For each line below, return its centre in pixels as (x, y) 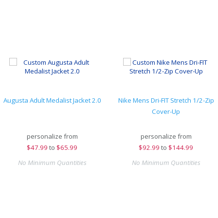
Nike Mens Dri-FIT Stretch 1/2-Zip (166, 100)
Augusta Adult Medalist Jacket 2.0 (52, 100)
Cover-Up (166, 111)
